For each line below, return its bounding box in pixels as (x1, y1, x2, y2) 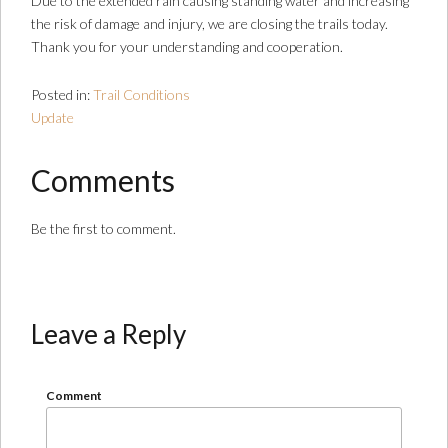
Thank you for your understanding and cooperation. (31, 38, 343, 55)
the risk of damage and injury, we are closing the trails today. (31, 15, 388, 32)
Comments (31, 162, 175, 198)
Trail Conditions (93, 86, 190, 103)
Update (31, 109, 74, 126)
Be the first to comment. (31, 220, 176, 237)
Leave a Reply (31, 318, 186, 350)
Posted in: (31, 86, 93, 103)
